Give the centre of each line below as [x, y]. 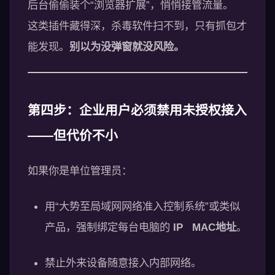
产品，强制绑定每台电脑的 [109, 227]
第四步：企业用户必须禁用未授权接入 [137, 110]
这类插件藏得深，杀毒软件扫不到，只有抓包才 [137, 26]
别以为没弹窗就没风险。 [127, 47]
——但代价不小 [73, 135]
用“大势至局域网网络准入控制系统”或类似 [142, 206]
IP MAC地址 [205, 227]
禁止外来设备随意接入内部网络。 [123, 263]
